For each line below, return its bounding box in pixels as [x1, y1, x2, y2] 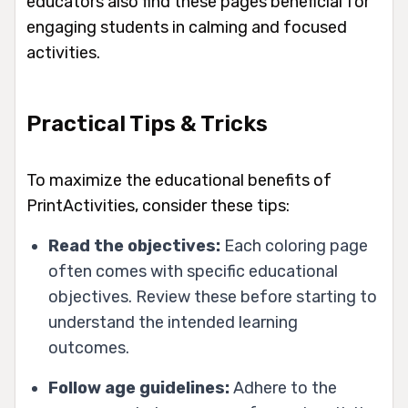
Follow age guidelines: [48, 378, 229, 399]
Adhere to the [229, 378, 337, 399]
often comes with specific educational [48, 261, 338, 282]
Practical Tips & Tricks [26, 111, 268, 138]
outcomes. [48, 338, 129, 359]
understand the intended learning [48, 312, 298, 333]
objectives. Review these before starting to [48, 287, 377, 308]
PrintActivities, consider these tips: [26, 196, 290, 217]
